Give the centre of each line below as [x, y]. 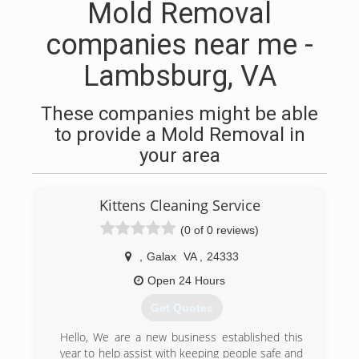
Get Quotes [182, 308]
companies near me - [179, 45]
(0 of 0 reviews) [220, 230]
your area [179, 155]
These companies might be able [179, 114]
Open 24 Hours [186, 280]
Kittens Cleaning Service [179, 205]
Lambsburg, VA [179, 76]
